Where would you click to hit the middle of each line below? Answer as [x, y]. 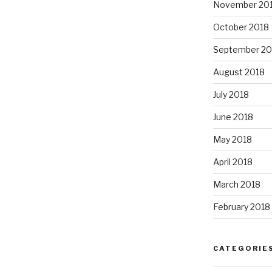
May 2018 [232, 140]
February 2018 [241, 207]
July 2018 [231, 95]
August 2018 [239, 72]
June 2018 [233, 117]
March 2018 [236, 185]
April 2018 [233, 162]
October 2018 [241, 27]
